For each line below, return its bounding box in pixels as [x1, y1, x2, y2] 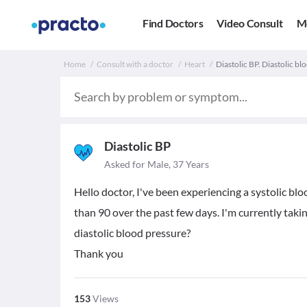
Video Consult [217, 16, 283, 30]
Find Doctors [143, 16, 204, 30]
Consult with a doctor [97, 59, 173, 69]
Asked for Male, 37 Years [104, 158, 209, 170]
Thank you [74, 247, 123, 260]
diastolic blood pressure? [74, 226, 191, 239]
